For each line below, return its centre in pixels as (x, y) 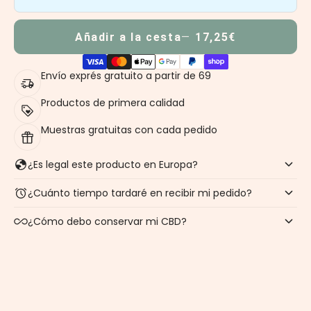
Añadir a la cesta (128, 37)
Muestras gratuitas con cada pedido (129, 130)
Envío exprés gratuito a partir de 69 (126, 76)
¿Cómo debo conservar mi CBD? (107, 221)
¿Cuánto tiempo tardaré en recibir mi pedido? (140, 193)
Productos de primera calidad (113, 103)
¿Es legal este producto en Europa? (113, 164)
